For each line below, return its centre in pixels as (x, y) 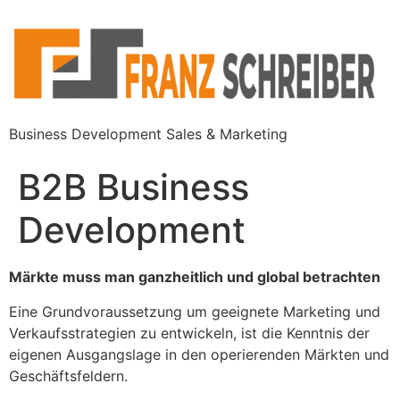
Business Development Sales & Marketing (148, 134)
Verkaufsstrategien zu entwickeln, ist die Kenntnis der (189, 333)
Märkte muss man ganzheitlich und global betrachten (195, 277)
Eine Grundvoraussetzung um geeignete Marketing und (195, 311)
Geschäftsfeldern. (68, 375)
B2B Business (133, 187)
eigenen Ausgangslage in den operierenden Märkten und (199, 354)
